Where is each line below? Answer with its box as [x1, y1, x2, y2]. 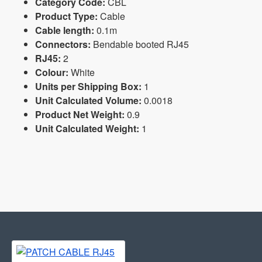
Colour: [35, 65, 68, 80]
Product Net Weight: [35, 108, 125, 122]
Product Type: [35, 9, 98, 23]
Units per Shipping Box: [35, 80, 142, 94]
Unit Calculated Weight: [35, 122, 139, 136]
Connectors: [35, 37, 91, 51]
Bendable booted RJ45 [91, 37, 189, 51]
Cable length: [35, 23, 94, 37]
